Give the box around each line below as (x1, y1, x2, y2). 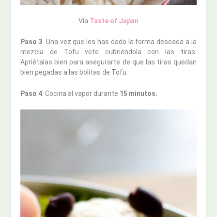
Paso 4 (20, 89, 43, 97)
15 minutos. (120, 89, 158, 97)
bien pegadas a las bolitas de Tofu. (20, 68, 128, 77)
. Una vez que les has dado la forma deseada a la (43, 38, 197, 46)
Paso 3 (20, 38, 43, 46)
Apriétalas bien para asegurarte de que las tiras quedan (20, 58, 197, 66)
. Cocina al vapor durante (42, 89, 120, 97)
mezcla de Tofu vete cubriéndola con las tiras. (20, 48, 197, 56)
